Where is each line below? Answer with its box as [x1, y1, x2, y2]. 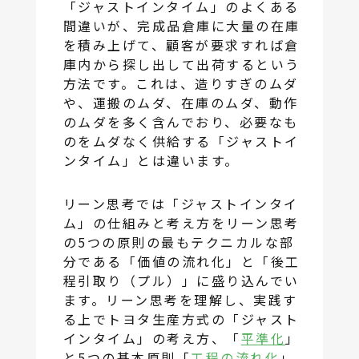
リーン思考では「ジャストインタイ [63, 194, 299, 214]
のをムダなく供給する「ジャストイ [63, 131, 300, 151]
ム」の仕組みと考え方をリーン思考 [63, 213, 300, 233]
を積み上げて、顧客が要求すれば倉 [63, 35, 300, 55]
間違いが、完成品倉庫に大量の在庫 [63, 16, 301, 36]
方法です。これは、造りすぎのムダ [63, 74, 299, 94]
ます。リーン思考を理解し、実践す [63, 290, 298, 310]
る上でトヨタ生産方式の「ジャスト [63, 309, 300, 329]
